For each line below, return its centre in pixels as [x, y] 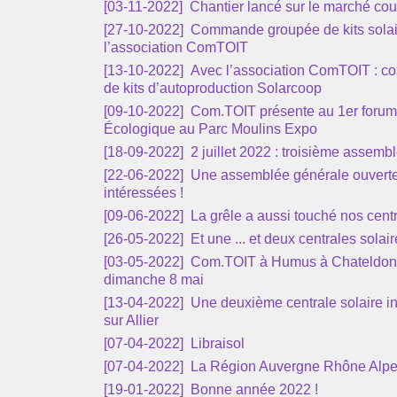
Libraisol [216, 343]
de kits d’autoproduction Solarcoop [213, 88]
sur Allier [131, 320]
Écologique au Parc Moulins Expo [210, 129]
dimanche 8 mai [154, 280]
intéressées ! [144, 193]
